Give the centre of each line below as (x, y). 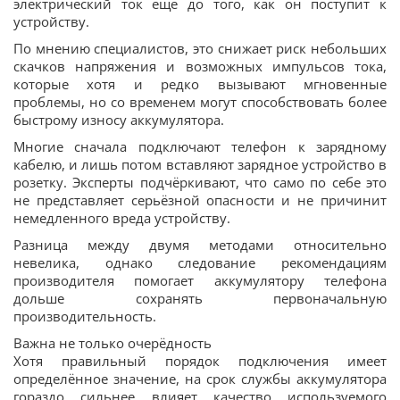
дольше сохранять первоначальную (200, 298)
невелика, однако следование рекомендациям (200, 262)
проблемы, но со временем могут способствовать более (200, 102)
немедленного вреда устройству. (122, 218)
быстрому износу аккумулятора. (119, 120)
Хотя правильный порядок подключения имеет (200, 361)
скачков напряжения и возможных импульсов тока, (200, 66)
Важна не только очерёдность (112, 343)
